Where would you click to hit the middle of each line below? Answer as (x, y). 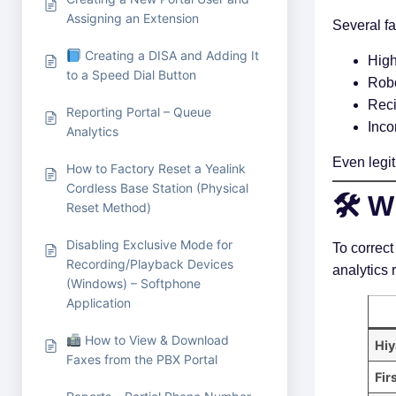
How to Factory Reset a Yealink (156, 168)
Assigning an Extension (133, 18)
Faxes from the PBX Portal (142, 359)
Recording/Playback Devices (150, 264)
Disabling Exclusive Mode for (149, 244)
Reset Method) (109, 207)
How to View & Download (156, 340)
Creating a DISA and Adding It (171, 55)
